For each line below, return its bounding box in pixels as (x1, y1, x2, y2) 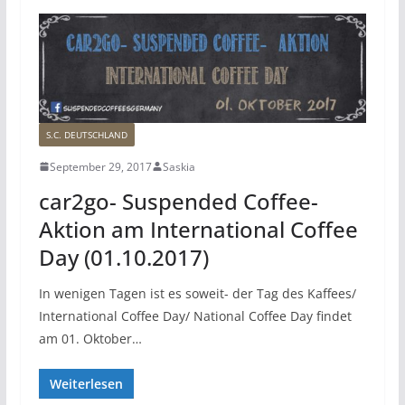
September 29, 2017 (49, 158, 152, 174)
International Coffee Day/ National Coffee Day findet (38, 306, 352, 325)
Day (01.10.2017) (38, 241, 209, 272)
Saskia (162, 158, 195, 174)
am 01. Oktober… (38, 329, 142, 347)
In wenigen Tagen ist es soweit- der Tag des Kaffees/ (38, 284, 356, 302)
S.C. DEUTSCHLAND (45, 127, 127, 141)
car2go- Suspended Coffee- (38, 185, 318, 216)
